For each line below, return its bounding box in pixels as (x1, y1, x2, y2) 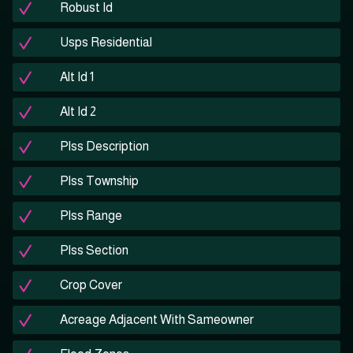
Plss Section (60, 243, 128, 258)
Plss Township (60, 174, 139, 188)
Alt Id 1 (60, 70, 94, 84)
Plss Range (60, 209, 122, 223)
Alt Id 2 (60, 105, 96, 119)
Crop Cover (60, 278, 122, 292)
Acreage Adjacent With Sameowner (60, 313, 254, 327)
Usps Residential (60, 35, 152, 50)
